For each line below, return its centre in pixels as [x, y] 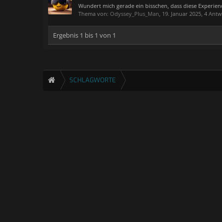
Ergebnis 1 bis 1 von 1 [84, 35]
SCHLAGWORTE [93, 80]
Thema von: [94, 14]
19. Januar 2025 [182, 14]
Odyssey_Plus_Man [135, 14]
